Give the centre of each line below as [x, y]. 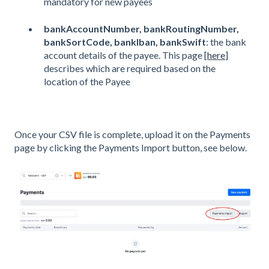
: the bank [226, 41]
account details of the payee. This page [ [125, 55]
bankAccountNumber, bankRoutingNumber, [141, 28]
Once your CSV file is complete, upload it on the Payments [132, 134]
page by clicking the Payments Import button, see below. [131, 148]
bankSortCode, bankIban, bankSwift [125, 41]
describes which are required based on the [130, 68]
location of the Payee [87, 81]
